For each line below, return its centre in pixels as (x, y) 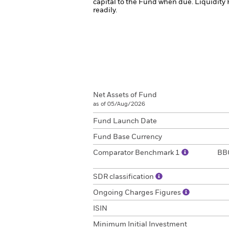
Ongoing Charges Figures (138, 193)
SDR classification (124, 177)
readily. (105, 10)
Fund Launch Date (125, 121)
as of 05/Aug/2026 (119, 104)
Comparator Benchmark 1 (137, 153)
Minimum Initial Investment (140, 224)
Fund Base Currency (128, 137)
